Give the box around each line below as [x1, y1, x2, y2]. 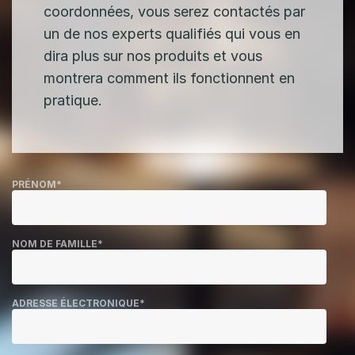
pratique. [44, 91, 102, 109]
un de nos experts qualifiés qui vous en [44, 25, 300, 42]
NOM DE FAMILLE [12, 237, 97, 250]
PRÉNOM [12, 177, 56, 190]
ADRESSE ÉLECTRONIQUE [12, 296, 139, 309]
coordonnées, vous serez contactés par [44, 2, 305, 20]
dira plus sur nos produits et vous [44, 47, 262, 64]
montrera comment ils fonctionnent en [44, 69, 295, 86]
